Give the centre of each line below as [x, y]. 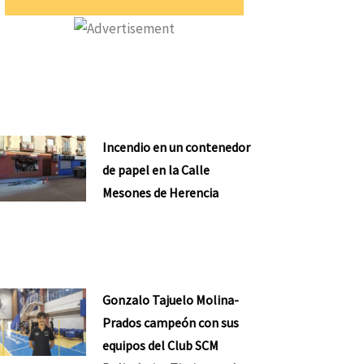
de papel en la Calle [156, 169]
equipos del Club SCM [161, 346]
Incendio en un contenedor [177, 147]
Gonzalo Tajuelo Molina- [171, 300]
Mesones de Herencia [161, 192]
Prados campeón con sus [171, 323]
